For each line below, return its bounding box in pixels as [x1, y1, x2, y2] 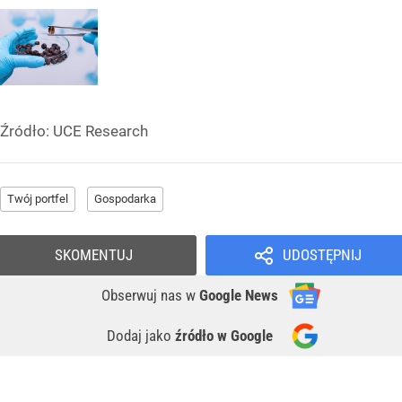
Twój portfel [7, 191, 68, 205]
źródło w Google [175, 326, 273, 345]
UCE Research [53, 121, 148, 140]
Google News [199, 285, 278, 304]
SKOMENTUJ [55, 245, 133, 264]
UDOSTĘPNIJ [282, 245, 362, 264]
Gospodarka [94, 191, 156, 205]
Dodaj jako [107, 326, 175, 345]
